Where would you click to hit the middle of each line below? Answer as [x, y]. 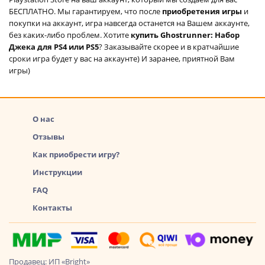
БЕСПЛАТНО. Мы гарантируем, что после [85, 11]
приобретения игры [203, 11]
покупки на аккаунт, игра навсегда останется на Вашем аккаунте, [129, 23]
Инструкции [57, 172]
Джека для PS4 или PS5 [54, 46]
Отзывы [49, 136]
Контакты [52, 207]
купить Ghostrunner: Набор [185, 35]
